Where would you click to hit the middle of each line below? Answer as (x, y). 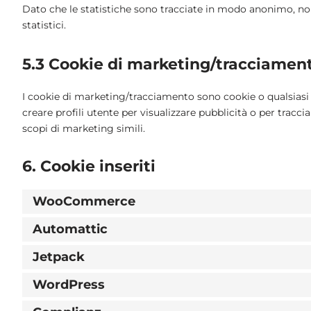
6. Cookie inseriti (89, 166)
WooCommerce (84, 201)
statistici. (44, 25)
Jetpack (59, 257)
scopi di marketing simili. (84, 128)
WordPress (69, 284)
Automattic (70, 229)
